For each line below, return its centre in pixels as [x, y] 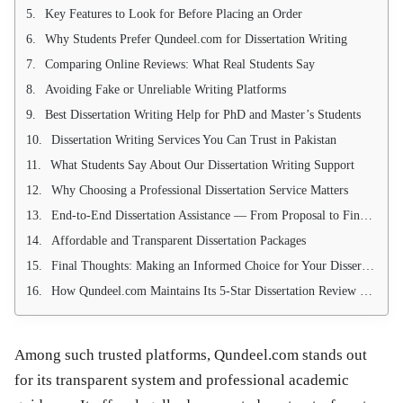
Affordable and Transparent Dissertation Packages [179, 240]
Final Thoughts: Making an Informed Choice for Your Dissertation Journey [206, 265]
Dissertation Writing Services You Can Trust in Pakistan [194, 139]
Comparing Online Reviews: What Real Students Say [180, 64]
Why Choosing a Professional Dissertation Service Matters [200, 190]
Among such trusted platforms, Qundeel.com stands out [191, 354]
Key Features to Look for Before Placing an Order [174, 13]
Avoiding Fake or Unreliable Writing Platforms [166, 89]
